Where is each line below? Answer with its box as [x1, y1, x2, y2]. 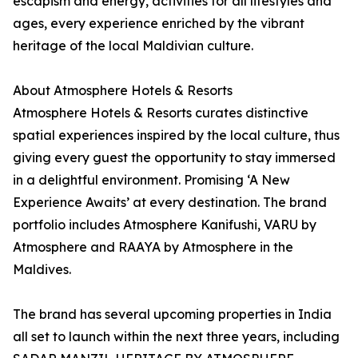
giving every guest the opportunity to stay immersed [13, 149, 336, 166]
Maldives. [13, 261, 71, 278]
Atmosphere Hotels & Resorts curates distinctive [13, 105, 308, 121]
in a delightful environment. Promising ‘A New [13, 172, 290, 189]
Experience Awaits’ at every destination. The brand [13, 194, 327, 211]
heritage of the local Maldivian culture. [13, 38, 253, 54]
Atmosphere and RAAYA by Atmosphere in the [13, 239, 293, 256]
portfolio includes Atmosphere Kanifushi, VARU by [13, 217, 316, 233]
